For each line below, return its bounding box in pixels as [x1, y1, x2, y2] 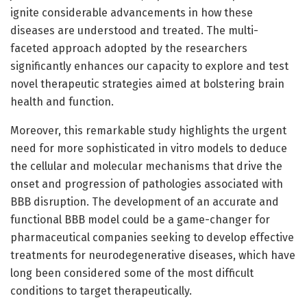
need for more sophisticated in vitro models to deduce [10, 142, 287, 156]
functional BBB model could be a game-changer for [10, 213, 270, 227]
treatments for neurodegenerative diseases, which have [10, 249, 295, 262]
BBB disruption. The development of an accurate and [10, 195, 279, 209]
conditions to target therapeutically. [10, 284, 192, 298]
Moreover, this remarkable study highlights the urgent [10, 124, 286, 138]
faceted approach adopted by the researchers [10, 42, 247, 56]
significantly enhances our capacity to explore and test [10, 60, 288, 73]
